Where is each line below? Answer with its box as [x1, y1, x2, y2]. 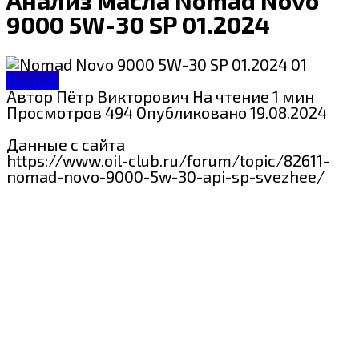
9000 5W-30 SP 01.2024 [6, 9, 270, 38]
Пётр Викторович [56, 86, 189, 106]
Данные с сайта [6, 134, 125, 154]
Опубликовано [136, 102, 247, 122]
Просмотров [6, 102, 102, 122]
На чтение [192, 86, 269, 106]
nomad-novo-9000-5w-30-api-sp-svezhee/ [6, 166, 325, 186]
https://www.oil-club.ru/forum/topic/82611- [6, 150, 329, 170]
